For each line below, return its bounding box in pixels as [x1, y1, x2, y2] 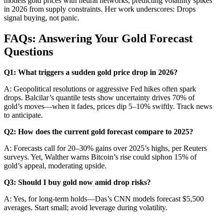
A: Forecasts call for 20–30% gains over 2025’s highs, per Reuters [4, 144, 207, 152]
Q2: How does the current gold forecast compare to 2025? [4, 127, 193, 136]
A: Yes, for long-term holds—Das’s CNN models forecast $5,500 [4, 194, 204, 203]
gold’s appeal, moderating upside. [4, 161, 107, 170]
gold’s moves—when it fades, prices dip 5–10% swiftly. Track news [4, 102, 212, 110]
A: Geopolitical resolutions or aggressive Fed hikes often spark [4, 84, 196, 93]
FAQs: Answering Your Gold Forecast [4, 32, 193, 45]
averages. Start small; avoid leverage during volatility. [4, 203, 167, 212]
